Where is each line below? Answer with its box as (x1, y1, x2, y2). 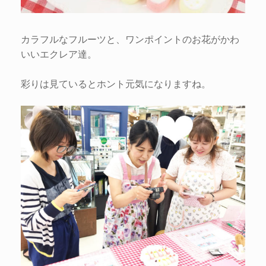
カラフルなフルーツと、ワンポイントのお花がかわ (21, 32, 239, 46)
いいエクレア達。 (21, 47, 97, 61)
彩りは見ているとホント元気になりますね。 (21, 77, 211, 91)
